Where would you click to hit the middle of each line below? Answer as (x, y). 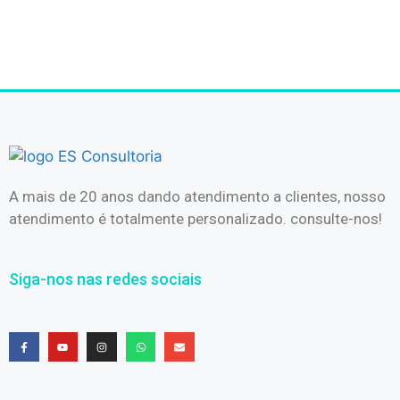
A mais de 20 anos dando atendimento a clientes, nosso (197, 197)
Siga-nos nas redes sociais (105, 279)
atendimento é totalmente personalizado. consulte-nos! (196, 219)
